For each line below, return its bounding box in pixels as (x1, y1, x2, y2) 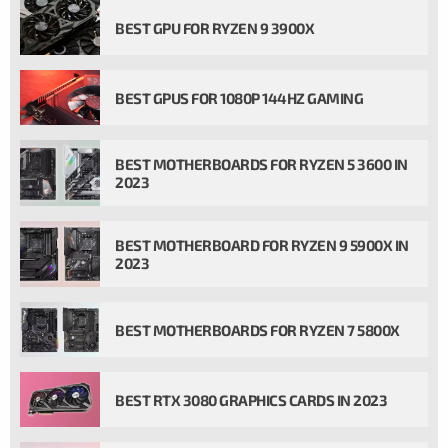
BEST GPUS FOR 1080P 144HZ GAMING (115, 88, 363, 107)
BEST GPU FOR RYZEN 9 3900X (115, 18, 314, 37)
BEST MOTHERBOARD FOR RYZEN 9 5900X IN (115, 236, 409, 254)
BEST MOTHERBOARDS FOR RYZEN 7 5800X (115, 320, 400, 339)
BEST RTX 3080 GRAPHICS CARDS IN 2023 (115, 390, 387, 409)
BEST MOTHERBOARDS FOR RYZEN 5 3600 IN (115, 155, 408, 173)
